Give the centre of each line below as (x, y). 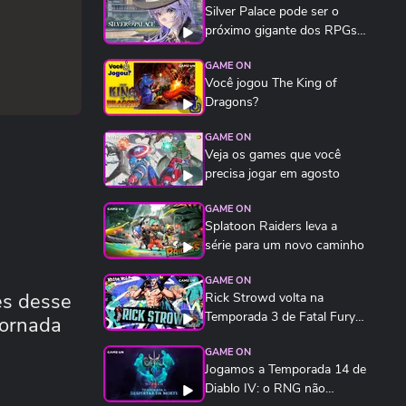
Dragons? (232, 102)
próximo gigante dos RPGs (281, 30)
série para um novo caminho (285, 245)
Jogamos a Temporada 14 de (285, 369)
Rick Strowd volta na (264, 298)
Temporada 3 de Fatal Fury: (281, 317)
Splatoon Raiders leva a (271, 226)
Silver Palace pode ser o (272, 11)
